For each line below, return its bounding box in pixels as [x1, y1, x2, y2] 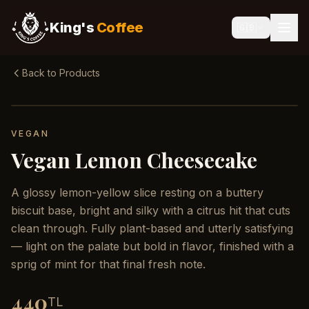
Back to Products [22, 67, 100, 79]
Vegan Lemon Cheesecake [11, 146, 257, 174]
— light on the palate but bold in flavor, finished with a [11, 239, 294, 253]
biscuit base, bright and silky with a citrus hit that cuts [11, 203, 290, 217]
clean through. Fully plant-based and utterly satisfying [11, 221, 293, 235]
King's [50, 19, 94, 36]
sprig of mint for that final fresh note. [11, 257, 206, 271]
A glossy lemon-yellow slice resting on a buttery [11, 186, 263, 199]
